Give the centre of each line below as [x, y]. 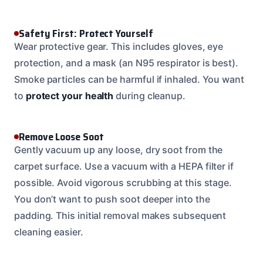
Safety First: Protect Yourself [86, 33]
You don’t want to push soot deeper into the [112, 199]
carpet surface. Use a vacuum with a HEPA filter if [124, 166]
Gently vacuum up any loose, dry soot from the [119, 149]
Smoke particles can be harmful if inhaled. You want [129, 79]
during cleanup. [149, 95]
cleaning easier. [49, 232]
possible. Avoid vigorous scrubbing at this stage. [123, 182]
